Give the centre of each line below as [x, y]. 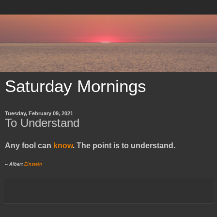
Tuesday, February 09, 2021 [39, 113]
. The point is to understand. [124, 146]
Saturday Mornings [76, 86]
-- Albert [15, 164]
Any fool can [29, 146]
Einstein [33, 164]
